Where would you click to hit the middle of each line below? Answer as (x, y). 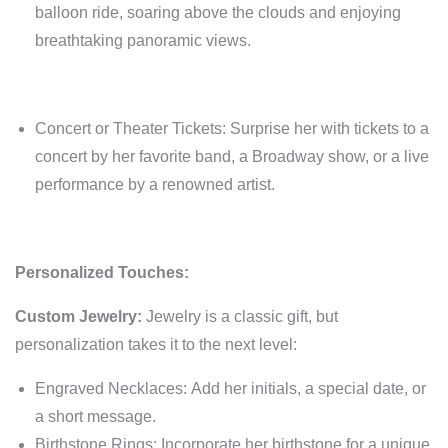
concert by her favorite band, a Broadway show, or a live (232, 156)
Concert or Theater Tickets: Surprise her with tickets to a (232, 128)
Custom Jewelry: (78, 316)
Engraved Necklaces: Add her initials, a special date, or (230, 388)
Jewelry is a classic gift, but (240, 316)
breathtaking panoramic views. (143, 40)
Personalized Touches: (102, 272)
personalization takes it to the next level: (158, 344)
